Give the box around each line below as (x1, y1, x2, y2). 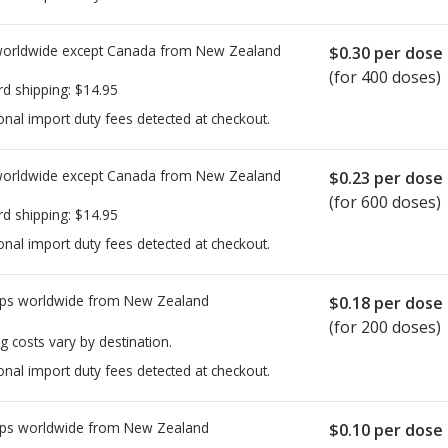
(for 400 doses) (329, 66, 441, 89)
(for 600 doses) (329, 191, 441, 214)
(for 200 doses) (329, 316, 441, 339)
